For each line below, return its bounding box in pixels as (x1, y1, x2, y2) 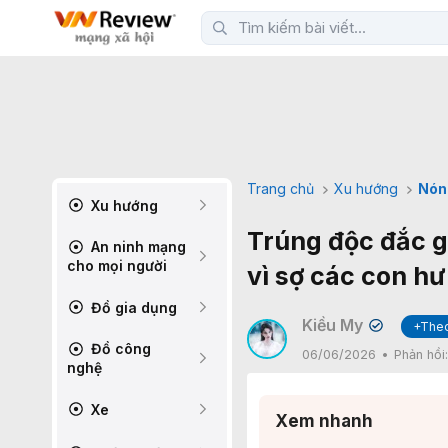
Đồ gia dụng (87, 298, 177, 316)
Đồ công (87, 340, 151, 357)
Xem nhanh (275, 411, 373, 431)
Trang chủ (247, 180, 314, 197)
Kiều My (302, 315, 363, 335)
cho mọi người (67, 257, 167, 274)
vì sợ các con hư (247, 261, 445, 291)
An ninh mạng (87, 238, 186, 255)
